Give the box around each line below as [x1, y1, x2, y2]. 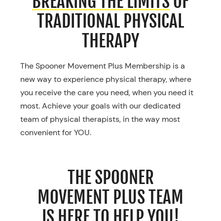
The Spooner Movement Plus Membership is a [20, 61, 185, 72]
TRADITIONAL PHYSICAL [37, 10, 184, 32]
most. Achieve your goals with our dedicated [20, 101, 181, 111]
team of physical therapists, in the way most [20, 114, 180, 125]
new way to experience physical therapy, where [20, 74, 191, 85]
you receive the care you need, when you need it [20, 87, 193, 98]
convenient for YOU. [20, 127, 91, 138]
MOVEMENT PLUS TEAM [37, 186, 184, 208]
